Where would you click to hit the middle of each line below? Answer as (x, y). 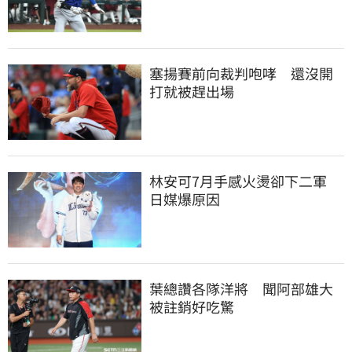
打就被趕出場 (192, 92)
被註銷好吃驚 (192, 306)
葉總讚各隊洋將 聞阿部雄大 (241, 288)
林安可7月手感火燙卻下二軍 (245, 181)
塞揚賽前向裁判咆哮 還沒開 (241, 73)
